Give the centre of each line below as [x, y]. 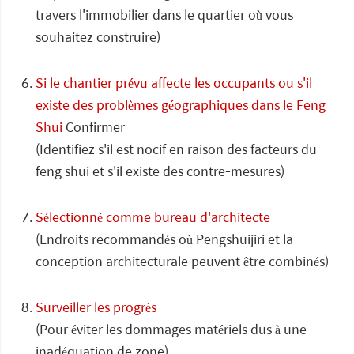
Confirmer [94, 127]
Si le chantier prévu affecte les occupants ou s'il [174, 83]
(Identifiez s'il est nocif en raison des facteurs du [176, 149]
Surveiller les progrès [96, 307]
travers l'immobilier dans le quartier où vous [164, 15]
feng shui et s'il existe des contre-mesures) [160, 171]
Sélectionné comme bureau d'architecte [153, 217]
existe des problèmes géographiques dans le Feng [181, 105]
